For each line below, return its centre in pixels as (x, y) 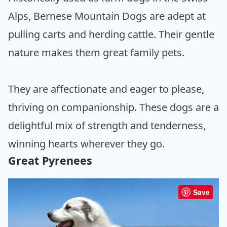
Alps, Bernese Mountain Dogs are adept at (107, 16)
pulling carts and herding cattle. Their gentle (111, 34)
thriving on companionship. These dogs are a (113, 107)
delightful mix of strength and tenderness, (107, 125)
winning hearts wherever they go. (86, 143)
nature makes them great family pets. (96, 52)
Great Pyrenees (50, 160)
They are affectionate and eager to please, (106, 89)
